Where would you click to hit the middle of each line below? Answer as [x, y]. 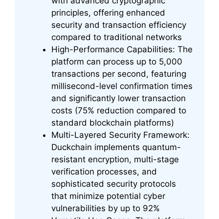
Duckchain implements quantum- [116, 147]
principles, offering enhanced [108, 13]
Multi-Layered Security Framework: [120, 135]
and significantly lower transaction [119, 99]
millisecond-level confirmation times [122, 86]
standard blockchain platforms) [113, 123]
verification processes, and [104, 172]
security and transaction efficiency [119, 25]
